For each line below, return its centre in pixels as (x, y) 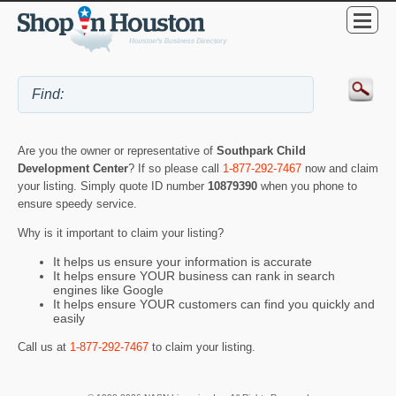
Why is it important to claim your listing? (121, 233)
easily (69, 319)
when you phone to (309, 187)
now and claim (340, 169)
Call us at (44, 346)
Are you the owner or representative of (117, 151)
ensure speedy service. (77, 204)
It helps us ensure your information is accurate (183, 262)
